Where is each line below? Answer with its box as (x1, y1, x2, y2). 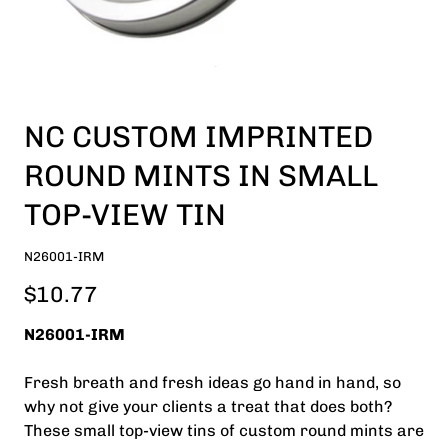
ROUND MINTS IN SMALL (24, 158, 378, 194)
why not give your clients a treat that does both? (24, 397, 392, 416)
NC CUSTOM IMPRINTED (24, 119, 373, 155)
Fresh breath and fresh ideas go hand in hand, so (24, 373, 401, 392)
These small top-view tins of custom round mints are (24, 421, 424, 440)
